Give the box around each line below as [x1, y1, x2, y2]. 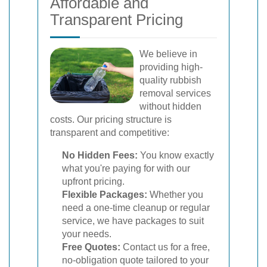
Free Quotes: [62, 242, 120, 252]
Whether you [147, 190, 203, 200]
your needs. [62, 229, 111, 239]
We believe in [139, 49, 197, 59]
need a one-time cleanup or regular [62, 203, 210, 213]
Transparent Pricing [50, 11, 183, 29]
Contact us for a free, [120, 242, 210, 252]
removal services [139, 88, 211, 98]
